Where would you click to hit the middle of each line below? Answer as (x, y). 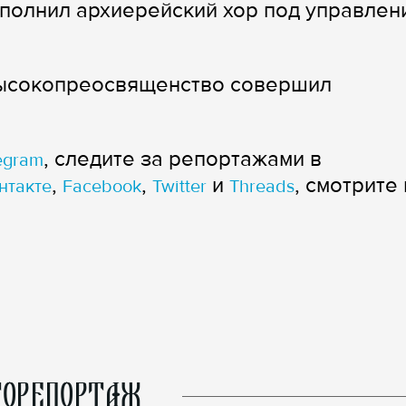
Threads (262, 187)
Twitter (179, 187)
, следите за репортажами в (183, 159)
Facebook (102, 187)
